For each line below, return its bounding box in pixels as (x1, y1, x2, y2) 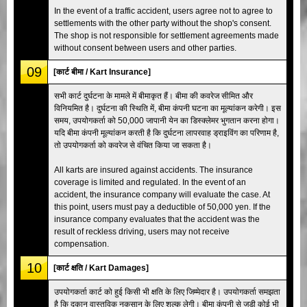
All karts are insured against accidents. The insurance (54, 164, 253, 175)
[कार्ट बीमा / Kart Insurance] (53, 66, 151, 77)
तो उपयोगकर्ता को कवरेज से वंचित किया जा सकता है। (54, 140, 212, 150)
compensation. (54, 238, 109, 249)
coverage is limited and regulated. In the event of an (54, 177, 246, 187)
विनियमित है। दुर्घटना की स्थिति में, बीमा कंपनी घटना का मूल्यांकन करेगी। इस (54, 103, 281, 113)
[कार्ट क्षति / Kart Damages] (53, 262, 149, 273)
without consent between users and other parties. (54, 42, 236, 53)
